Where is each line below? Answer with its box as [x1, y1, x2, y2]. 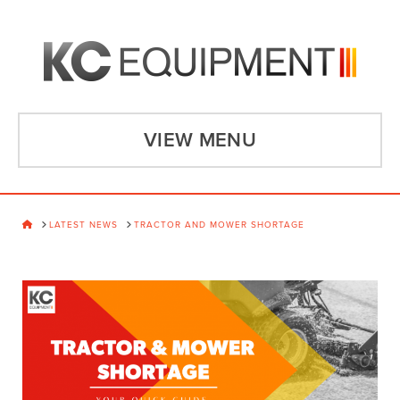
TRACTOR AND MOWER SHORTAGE [134, 219, 304, 230]
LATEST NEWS [49, 219, 118, 230]
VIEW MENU [143, 128, 257, 152]
